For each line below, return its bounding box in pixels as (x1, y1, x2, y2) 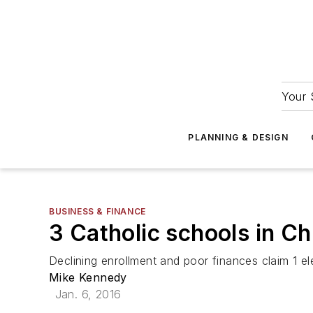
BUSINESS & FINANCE (49, 206, 146, 217)
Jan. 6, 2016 (54, 287, 122, 301)
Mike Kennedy (49, 270, 127, 284)
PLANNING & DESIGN (188, 132, 289, 143)
